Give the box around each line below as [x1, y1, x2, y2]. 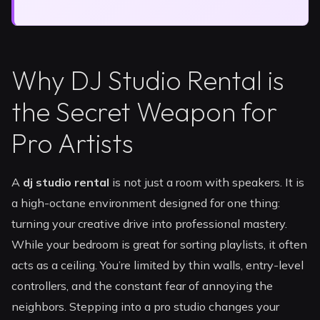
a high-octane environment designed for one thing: [11, 196, 281, 211]
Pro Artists [11, 126, 134, 161]
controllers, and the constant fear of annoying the [11, 279, 274, 294]
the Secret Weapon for [11, 95, 278, 129]
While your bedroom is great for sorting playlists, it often [11, 237, 308, 252]
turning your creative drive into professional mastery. [11, 216, 288, 231]
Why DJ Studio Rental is [11, 64, 285, 98]
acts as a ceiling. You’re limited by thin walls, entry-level [11, 258, 304, 273]
